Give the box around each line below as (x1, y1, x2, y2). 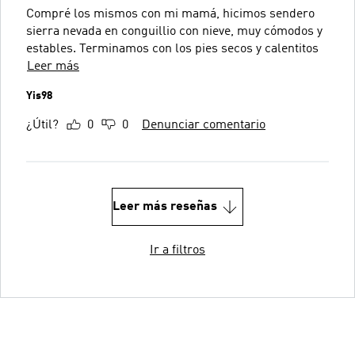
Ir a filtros (150, 243, 205, 257)
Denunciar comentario (142, 118, 265, 132)
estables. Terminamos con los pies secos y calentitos (26, 42, 319, 55)
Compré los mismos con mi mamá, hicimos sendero (26, 7, 315, 21)
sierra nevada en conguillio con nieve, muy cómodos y (26, 25, 323, 38)
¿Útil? (26, 118, 59, 132)
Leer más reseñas (113, 200, 217, 213)
